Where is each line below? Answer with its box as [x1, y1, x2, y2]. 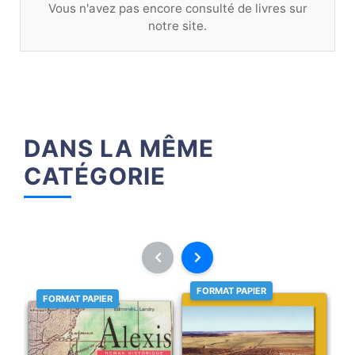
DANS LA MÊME [24, 134, 214, 163]
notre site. [148, 18, 207, 34]
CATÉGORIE [24, 162, 166, 191]
